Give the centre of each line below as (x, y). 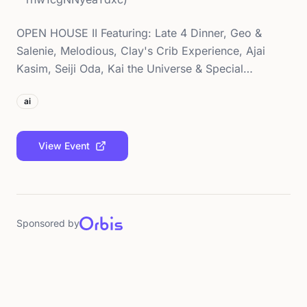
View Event (64, 146)
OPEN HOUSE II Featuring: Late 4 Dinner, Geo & (139, 33)
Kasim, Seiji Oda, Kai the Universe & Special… (135, 69)
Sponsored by (48, 223)
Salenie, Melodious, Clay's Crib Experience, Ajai (141, 51)
